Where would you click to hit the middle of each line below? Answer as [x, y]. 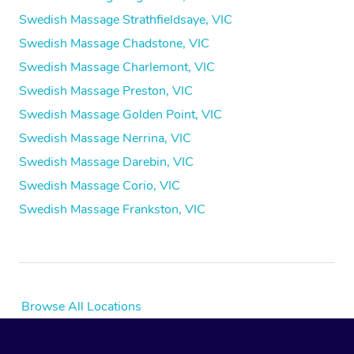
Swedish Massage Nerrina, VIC [105, 139]
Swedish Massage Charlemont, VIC [117, 68]
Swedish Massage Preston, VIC [106, 91]
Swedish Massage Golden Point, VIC [121, 115]
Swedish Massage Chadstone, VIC [114, 44]
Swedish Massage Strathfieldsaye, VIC [126, 20]
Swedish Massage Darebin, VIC [106, 162]
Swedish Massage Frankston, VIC [112, 210]
